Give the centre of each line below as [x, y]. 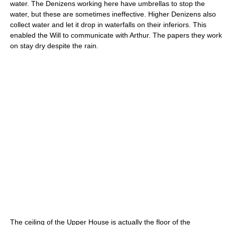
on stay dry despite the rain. [54, 45]
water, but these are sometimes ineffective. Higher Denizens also [113, 14]
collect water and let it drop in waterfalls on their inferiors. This [108, 24]
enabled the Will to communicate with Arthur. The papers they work [116, 35]
